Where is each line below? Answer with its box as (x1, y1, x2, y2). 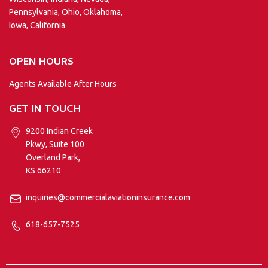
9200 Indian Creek (25, 126, 93, 136)
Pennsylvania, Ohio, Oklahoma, (9, 7, 123, 17)
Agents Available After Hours (9, 79, 117, 89)
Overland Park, (25, 153, 80, 163)
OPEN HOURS (9, 54, 74, 72)
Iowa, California (9, 20, 65, 30)
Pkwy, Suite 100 (25, 139, 84, 150)
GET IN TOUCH (9, 102, 81, 119)
